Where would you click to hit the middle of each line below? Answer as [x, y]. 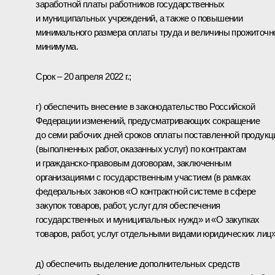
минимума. [57, 46]
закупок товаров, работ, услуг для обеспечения [128, 205]
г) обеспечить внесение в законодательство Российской [145, 106]
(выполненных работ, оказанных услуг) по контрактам [141, 149]
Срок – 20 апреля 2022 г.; [83, 76]
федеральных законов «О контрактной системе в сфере [146, 191]
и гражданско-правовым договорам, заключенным [133, 163]
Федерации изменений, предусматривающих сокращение [148, 120]
